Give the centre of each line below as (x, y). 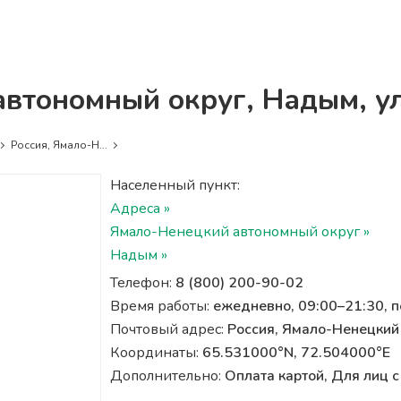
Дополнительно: (167, 376)
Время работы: (161, 306)
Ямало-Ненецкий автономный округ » (239, 232)
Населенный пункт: (175, 185)
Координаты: (156, 353)
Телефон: (142, 283)
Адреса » (140, 209)
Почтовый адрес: (168, 329)
